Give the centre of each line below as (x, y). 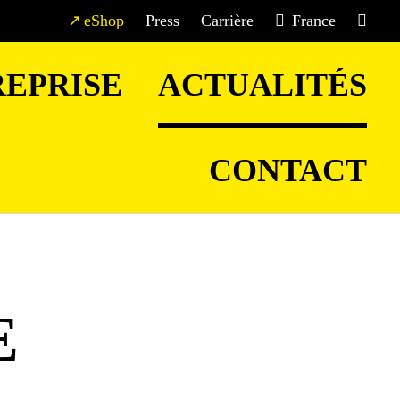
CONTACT (288, 171)
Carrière (227, 21)
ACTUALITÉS (262, 85)
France (314, 21)
